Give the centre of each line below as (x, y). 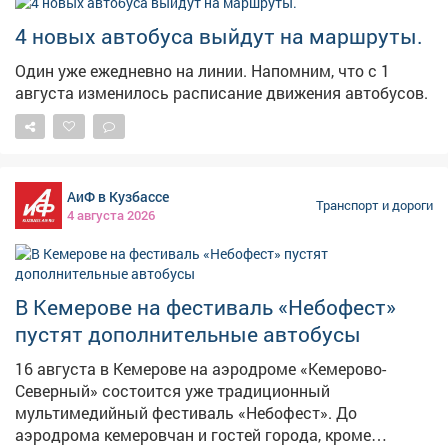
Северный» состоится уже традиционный (172, 390)
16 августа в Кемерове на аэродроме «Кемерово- (200, 368)
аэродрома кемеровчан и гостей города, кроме (193, 434)
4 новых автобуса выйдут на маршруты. (219, 35)
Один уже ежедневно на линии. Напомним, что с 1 (133, 70)
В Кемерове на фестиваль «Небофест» (205, 306)
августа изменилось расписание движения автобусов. (221, 92)
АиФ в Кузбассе (118, 196)
